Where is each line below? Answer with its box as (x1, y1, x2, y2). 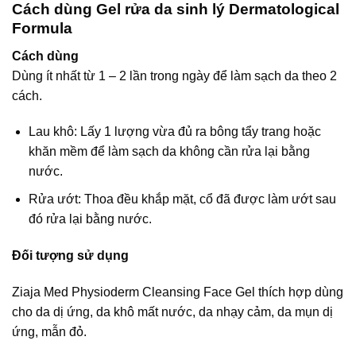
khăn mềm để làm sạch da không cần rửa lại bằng (28, 145, 310, 159)
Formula (12, 20, 72, 37)
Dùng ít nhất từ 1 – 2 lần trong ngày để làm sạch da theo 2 (12, 68, 337, 83)
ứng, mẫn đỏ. (12, 324, 87, 339)
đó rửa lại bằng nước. (28, 211, 152, 226)
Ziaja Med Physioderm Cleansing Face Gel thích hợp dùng (12, 284, 343, 299)
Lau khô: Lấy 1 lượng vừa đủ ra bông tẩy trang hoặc (28, 125, 321, 139)
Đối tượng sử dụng (12, 248, 129, 262)
